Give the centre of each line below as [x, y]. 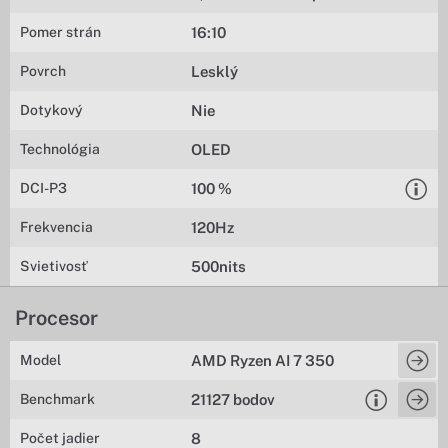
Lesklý [215, 71]
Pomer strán [60, 32]
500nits [219, 266]
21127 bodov [233, 399]
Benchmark [57, 399]
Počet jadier [60, 438]
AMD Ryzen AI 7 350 [263, 360]
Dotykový [51, 110]
